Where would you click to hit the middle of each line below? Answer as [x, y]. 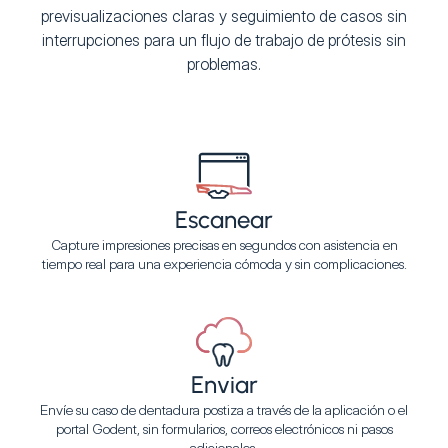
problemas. [224, 64]
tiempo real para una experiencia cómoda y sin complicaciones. [224, 263]
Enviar [224, 384]
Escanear [224, 219]
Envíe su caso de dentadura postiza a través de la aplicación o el [224, 409]
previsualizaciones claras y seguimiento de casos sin [224, 16]
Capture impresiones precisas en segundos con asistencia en [224, 244]
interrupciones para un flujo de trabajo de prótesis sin [224, 40]
